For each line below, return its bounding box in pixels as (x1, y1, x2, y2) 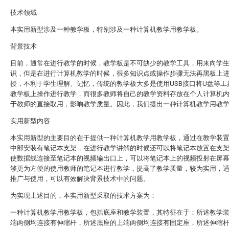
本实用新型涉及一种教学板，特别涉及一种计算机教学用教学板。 (10, 26, 203, 33)
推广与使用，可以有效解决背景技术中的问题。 (10, 175, 150, 182)
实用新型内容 (10, 117, 50, 125)
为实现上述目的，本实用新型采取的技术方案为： (10, 192, 156, 199)
